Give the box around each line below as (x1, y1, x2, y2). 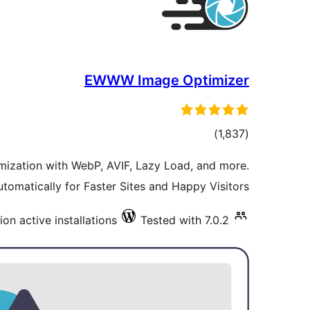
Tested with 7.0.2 (140, 213, 229, 227)
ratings (183, 147, 219, 161)
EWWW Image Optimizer (84, 72, 249, 89)
